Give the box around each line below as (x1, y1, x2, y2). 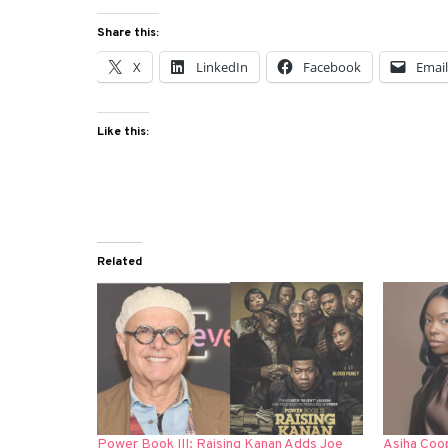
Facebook (303, 58, 362, 77)
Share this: (97, 25, 160, 42)
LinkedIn (196, 58, 249, 77)
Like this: (97, 124, 150, 141)
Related (97, 254, 143, 271)
